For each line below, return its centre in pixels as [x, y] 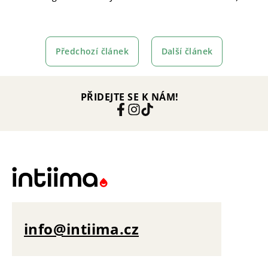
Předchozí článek [92, 51]
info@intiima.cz [81, 229]
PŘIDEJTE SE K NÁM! [130, 97]
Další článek [187, 51]
